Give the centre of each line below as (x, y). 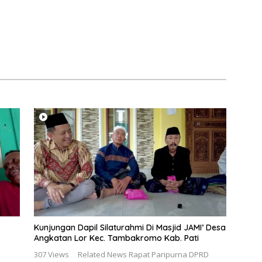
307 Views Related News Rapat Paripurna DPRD (121, 254)
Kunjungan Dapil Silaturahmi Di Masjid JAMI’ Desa (130, 227)
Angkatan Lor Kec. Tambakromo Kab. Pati (116, 238)
